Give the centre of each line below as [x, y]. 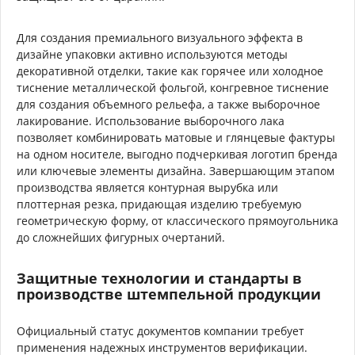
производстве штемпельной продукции [169, 294]
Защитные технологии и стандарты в [159, 278]
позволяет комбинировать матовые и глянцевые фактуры [176, 137]
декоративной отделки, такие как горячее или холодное [170, 71]
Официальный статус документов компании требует [160, 330]
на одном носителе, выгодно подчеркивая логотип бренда [177, 154]
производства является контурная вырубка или [147, 187]
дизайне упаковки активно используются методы [152, 54]
